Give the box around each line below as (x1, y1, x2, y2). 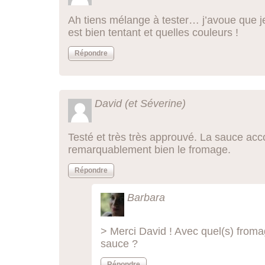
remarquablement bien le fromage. (68, 144, 231, 156)
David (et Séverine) (95, 98, 186, 109)
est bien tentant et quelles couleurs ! (68, 27, 238, 38)
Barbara (127, 192, 165, 203)
